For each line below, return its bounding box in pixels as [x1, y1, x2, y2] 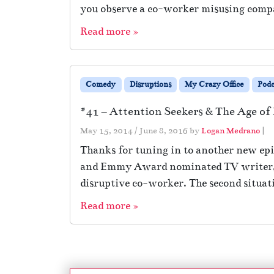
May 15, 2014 [80, 125, 133, 136]
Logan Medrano [201, 125, 260, 136]
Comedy [86, 79, 116, 89]
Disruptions [129, 79, 171, 89]
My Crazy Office [185, 79, 244, 89]
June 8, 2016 [139, 125, 188, 136]
